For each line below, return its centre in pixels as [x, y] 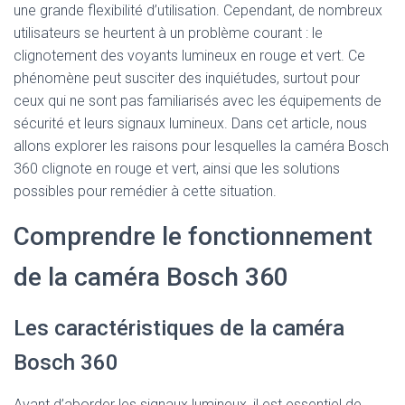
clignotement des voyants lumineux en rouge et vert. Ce [189, 56]
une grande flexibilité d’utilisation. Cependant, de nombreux [198, 10]
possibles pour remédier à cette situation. [145, 191]
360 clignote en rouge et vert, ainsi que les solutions [177, 169]
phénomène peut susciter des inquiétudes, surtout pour [187, 78]
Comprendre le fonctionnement [193, 236]
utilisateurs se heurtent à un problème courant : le [168, 33]
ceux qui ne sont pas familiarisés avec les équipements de [198, 101]
